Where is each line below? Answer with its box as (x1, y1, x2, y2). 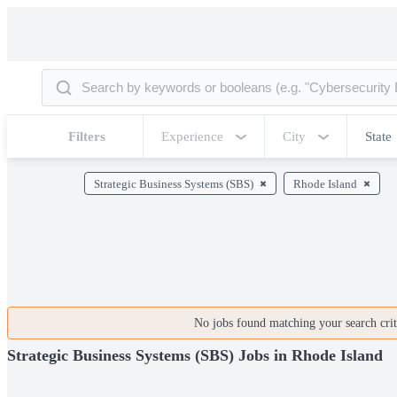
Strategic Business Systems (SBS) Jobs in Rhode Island (7, 346, 383, 364)
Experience (161, 129, 223, 144)
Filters (68, 129, 105, 144)
